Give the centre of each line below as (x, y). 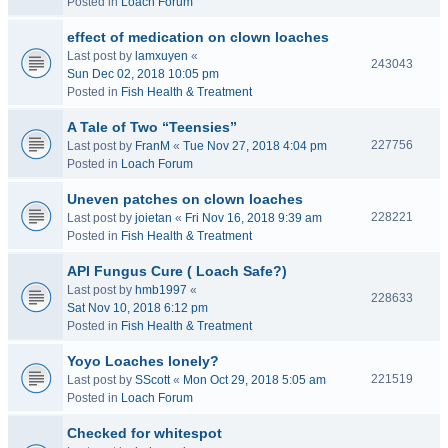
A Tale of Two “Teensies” (152, 127)
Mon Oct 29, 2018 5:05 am (254, 380)
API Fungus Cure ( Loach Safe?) (177, 271)
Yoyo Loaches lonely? (143, 361)
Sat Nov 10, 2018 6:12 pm (137, 308)
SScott (152, 380)
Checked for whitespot (144, 433)
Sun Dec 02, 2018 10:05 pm (143, 74)
